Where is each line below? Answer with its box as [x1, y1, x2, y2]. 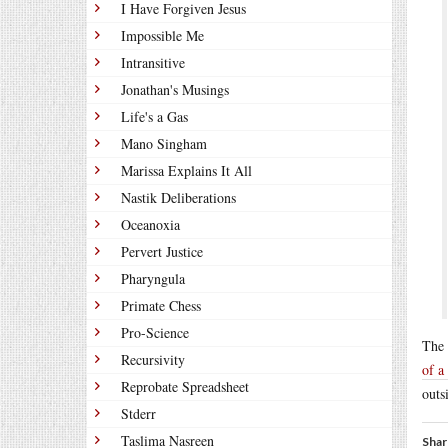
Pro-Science [121, 323, 189, 342]
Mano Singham [121, 134, 207, 153]
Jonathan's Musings [121, 80, 229, 99]
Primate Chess [121, 296, 201, 315]
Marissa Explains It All [121, 161, 252, 180]
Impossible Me [121, 26, 204, 45]
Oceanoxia [121, 215, 180, 234]
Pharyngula [121, 269, 185, 288]
